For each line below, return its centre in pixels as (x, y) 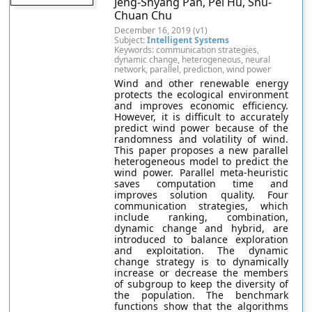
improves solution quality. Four (201, 195)
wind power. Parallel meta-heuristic (201, 172)
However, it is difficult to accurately (201, 117)
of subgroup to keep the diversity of (201, 284)
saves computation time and (201, 184)
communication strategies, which (201, 206)
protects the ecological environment (201, 94)
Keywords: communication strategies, (187, 50)
